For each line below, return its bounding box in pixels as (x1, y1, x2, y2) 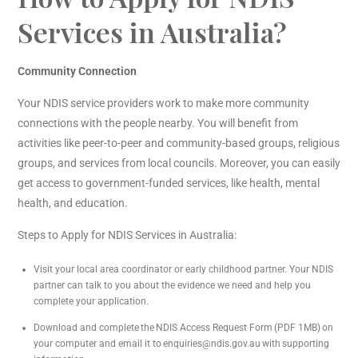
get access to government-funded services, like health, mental (18, 177, 320, 190)
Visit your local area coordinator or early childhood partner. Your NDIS (34, 264, 333, 276)
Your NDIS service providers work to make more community (18, 97, 309, 110)
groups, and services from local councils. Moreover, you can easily (18, 157, 340, 170)
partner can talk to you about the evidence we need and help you (34, 280, 311, 292)
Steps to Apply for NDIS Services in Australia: (18, 229, 237, 242)
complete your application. (34, 296, 149, 308)
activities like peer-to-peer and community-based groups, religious (18, 137, 340, 150)
